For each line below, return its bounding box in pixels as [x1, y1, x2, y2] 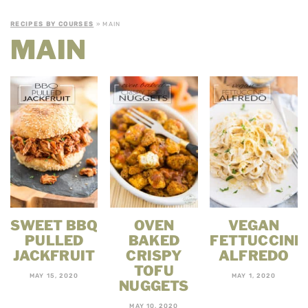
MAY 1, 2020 [232, 272, 276, 280]
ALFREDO [219, 247, 289, 265]
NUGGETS [119, 278, 189, 295]
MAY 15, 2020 [30, 272, 79, 280]
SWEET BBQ [10, 217, 98, 234]
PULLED [25, 232, 84, 250]
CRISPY [126, 247, 182, 265]
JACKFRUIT [13, 247, 96, 265]
